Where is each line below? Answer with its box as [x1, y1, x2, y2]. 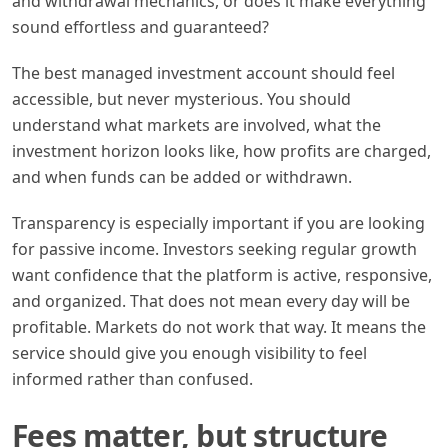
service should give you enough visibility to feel [12, 341, 367, 364]
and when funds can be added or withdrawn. [12, 165, 352, 188]
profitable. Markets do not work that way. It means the [12, 315, 426, 338]
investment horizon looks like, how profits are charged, [12, 139, 431, 162]
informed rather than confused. [12, 367, 253, 390]
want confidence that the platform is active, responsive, [12, 263, 432, 286]
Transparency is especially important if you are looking [12, 211, 425, 234]
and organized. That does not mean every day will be [12, 289, 410, 312]
